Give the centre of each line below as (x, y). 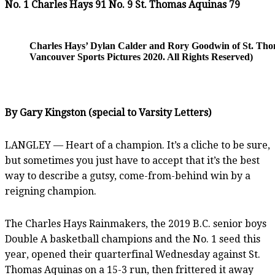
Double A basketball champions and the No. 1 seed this (133, 239)
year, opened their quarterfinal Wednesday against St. (133, 254)
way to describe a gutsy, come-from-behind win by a (128, 176)
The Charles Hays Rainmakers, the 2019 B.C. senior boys (136, 223)
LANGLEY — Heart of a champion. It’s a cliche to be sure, (137, 145)
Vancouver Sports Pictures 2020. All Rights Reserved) (141, 56)
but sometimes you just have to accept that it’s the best (132, 160)
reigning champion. (51, 191)
